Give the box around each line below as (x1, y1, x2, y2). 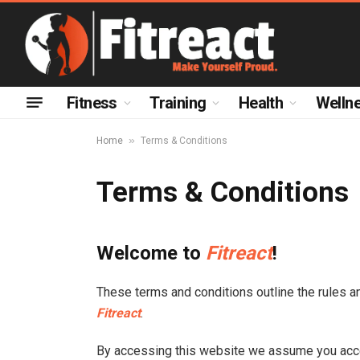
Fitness (67, 92, 117, 112)
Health (238, 92, 284, 112)
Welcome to (96, 242, 206, 264)
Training (149, 92, 207, 112)
